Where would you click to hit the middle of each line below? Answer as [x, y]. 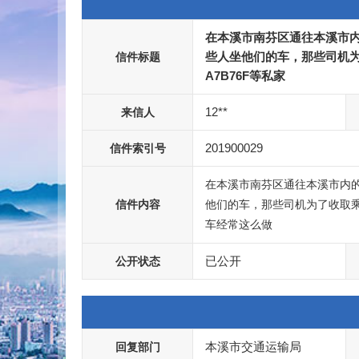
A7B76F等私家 [245, 76]
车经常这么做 [239, 224]
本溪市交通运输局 [253, 347]
